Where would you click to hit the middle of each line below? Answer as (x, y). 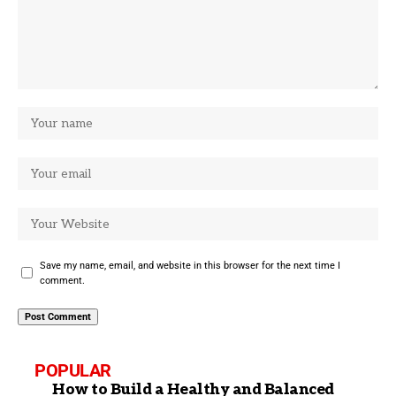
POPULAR (73, 370)
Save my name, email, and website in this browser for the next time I (190, 265)
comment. (62, 280)
